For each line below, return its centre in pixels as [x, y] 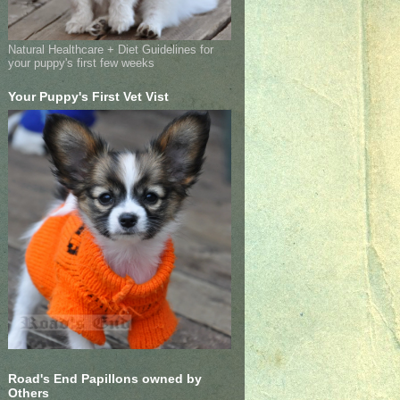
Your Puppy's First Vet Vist [88, 96]
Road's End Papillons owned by [104, 378]
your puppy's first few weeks [81, 62]
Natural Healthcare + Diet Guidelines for [110, 49]
